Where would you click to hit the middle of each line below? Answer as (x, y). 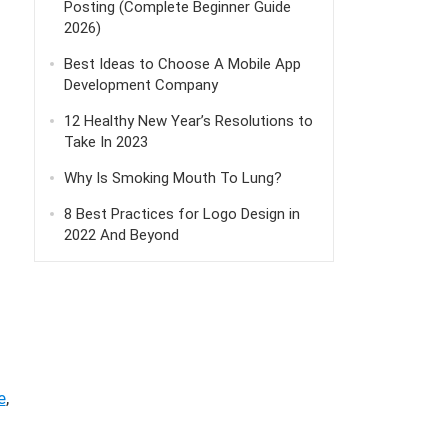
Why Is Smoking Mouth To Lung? (172, 178)
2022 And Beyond (121, 235)
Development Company (140, 85)
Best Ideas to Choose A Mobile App (182, 64)
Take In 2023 (105, 142)
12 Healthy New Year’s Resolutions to (188, 121)
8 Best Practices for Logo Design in (181, 214)
